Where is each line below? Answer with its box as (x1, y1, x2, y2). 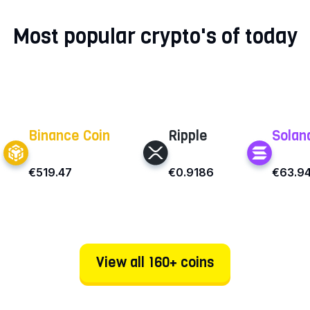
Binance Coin (28, 127, 110, 146)
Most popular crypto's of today (12, 22, 298, 51)
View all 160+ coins (96, 253, 214, 273)
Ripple (168, 127, 208, 146)
